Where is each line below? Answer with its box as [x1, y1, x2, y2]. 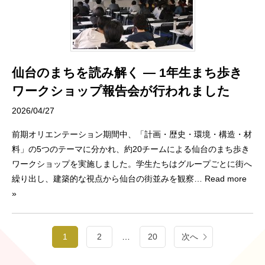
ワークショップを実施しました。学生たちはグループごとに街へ [12, 159, 252, 169]
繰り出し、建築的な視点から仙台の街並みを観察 [12, 173, 194, 183]
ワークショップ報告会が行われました [12, 83, 230, 98]
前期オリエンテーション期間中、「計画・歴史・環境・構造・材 [12, 129, 252, 139]
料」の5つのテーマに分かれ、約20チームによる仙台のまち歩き [12, 144, 250, 154]
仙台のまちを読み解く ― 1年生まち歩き [12, 65, 243, 79]
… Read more [194, 173, 247, 183]
